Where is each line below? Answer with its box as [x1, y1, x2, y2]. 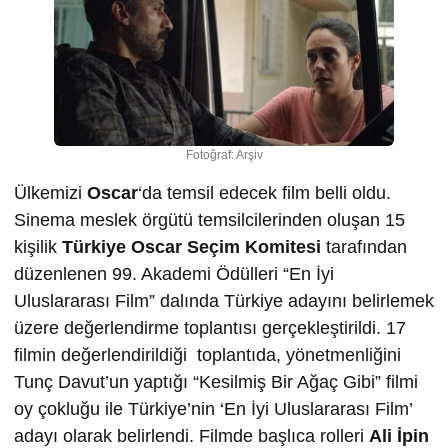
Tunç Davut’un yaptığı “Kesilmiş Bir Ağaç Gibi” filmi [14, 372, 418, 393]
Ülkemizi [14, 183, 87, 204]
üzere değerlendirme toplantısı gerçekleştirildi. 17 [14, 318, 406, 339]
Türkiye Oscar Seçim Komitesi [62, 237, 321, 258]
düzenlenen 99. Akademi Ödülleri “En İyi [14, 264, 334, 285]
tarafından [321, 237, 407, 258]
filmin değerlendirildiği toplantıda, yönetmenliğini [14, 345, 401, 366]
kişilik [14, 237, 62, 258]
